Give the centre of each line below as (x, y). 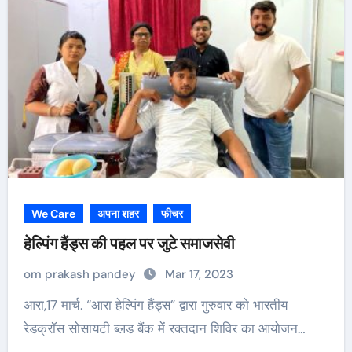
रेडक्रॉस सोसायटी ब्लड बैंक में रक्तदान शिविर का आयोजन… (164, 328)
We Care (53, 214)
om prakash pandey (81, 274)
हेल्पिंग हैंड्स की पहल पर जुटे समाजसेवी (129, 244)
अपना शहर (118, 214)
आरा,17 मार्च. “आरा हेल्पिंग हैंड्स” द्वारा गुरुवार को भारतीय (29, 305)
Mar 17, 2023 (199, 274)
